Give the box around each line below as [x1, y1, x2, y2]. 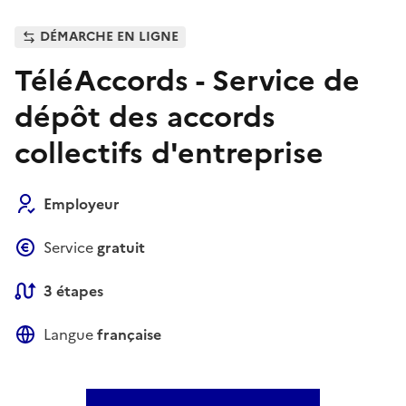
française [97, 323, 161, 345]
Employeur [43, 192, 120, 215]
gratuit [97, 236, 145, 258]
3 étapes [43, 279, 103, 302]
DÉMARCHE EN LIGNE [40, 26, 179, 46]
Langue [43, 323, 97, 345]
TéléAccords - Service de [14, 58, 360, 102]
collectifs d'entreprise [14, 130, 324, 175]
